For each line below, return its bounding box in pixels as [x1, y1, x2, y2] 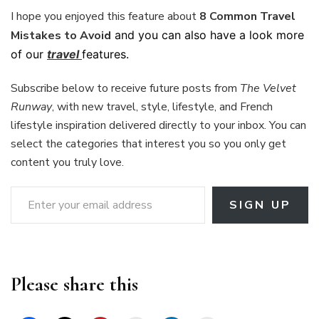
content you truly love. [11, 154, 124, 170]
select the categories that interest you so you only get [11, 135, 286, 152]
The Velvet [240, 80, 296, 96]
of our [11, 46, 47, 61]
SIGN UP [229, 197, 291, 213]
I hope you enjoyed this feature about [11, 8, 199, 24]
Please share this [11, 271, 138, 296]
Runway [11, 98, 52, 115]
